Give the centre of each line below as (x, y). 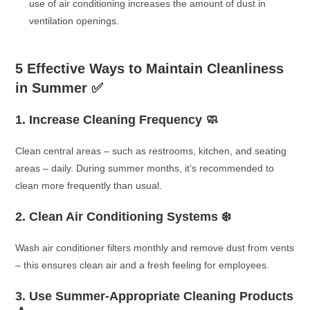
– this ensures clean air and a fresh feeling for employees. (143, 265)
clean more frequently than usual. (89, 185)
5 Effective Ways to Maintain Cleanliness (150, 68)
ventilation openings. (74, 20)
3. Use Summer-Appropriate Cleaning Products (155, 296)
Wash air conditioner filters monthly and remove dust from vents (155, 247)
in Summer (52, 88)
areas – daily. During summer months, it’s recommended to (145, 168)
